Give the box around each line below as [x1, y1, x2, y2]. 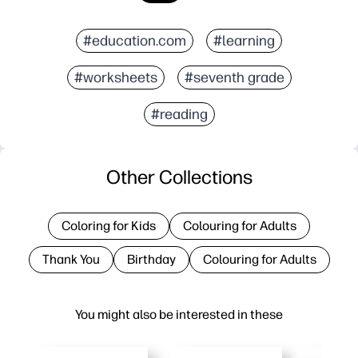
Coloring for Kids [62, 217, 156, 233]
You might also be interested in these [75, 306, 283, 322]
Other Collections [105, 165, 253, 189]
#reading [150, 105, 208, 123]
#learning [213, 31, 275, 50]
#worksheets [74, 68, 157, 86]
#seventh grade [184, 68, 284, 86]
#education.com [83, 31, 186, 50]
